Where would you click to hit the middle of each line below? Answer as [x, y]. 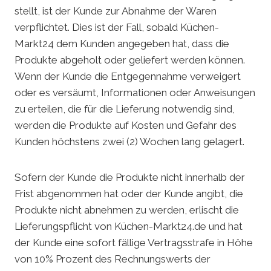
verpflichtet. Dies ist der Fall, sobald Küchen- [117, 28]
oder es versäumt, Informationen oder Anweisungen [135, 93]
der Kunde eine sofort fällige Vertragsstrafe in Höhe [134, 243]
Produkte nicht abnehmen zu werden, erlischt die [127, 210]
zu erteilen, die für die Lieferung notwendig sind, [125, 109]
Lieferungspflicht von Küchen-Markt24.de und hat [129, 227]
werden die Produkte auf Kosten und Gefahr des [126, 126]
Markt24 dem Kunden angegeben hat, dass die [122, 44]
